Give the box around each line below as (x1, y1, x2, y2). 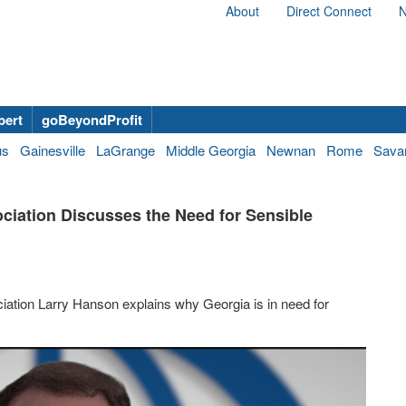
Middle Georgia (166, 140, 256, 159)
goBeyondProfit (42, 110, 142, 130)
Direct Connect (286, 2, 372, 20)
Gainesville (20, 140, 85, 159)
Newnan (266, 140, 315, 159)
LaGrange (96, 140, 155, 159)
